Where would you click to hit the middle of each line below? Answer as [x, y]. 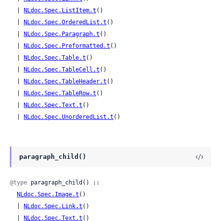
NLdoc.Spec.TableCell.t [62, 70]
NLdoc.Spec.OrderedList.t [65, 22]
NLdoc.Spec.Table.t [55, 58]
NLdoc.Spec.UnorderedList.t [69, 117]
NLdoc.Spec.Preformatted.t [67, 46]
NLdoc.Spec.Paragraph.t [62, 34]
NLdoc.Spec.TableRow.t [60, 93]
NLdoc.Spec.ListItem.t [60, 10]
